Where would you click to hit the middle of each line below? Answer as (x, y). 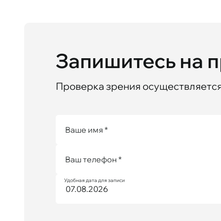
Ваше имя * (86, 129)
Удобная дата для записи (94, 180)
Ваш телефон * (93, 159)
